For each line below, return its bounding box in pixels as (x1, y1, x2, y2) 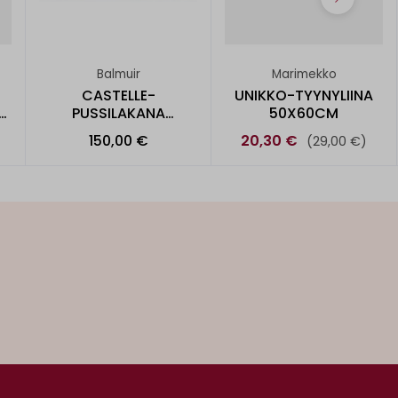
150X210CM (79, 120, 157, 141)
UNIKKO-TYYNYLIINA (235, 84, 373, 106)
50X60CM (269, 102, 338, 123)
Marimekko (271, 66, 337, 84)
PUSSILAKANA (71, 102, 165, 123)
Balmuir (96, 66, 140, 84)
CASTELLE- (81, 84, 155, 106)
